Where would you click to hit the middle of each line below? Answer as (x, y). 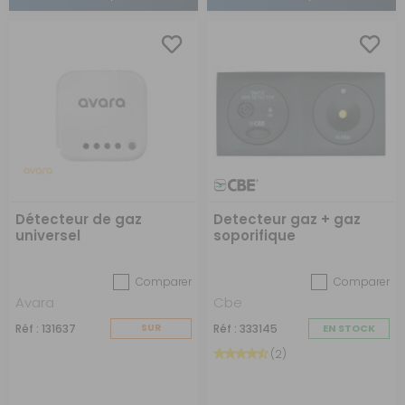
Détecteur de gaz (79, 219)
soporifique (254, 235)
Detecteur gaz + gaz (287, 219)
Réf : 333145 (245, 329)
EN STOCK (349, 328)
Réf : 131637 (46, 329)
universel (48, 235)
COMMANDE (151, 346)
